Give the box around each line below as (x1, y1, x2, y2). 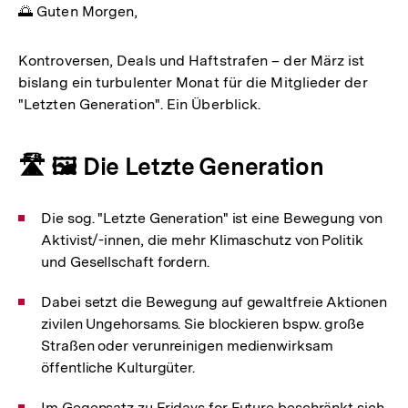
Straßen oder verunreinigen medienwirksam (41, 336, 333, 354)
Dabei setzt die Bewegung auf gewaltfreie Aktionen (41, 292, 387, 311)
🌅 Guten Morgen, (18, 2, 138, 20)
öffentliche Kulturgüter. (41, 358, 196, 376)
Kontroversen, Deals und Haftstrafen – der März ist (18, 51, 365, 69)
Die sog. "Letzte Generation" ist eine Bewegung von (41, 209, 382, 227)
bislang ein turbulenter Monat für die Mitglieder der (18, 73, 368, 91)
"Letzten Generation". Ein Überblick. (18, 95, 261, 113)
